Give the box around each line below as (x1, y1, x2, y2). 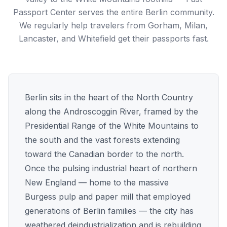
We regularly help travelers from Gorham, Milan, (19, 20, 208, 30)
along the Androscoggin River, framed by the (25, 106, 198, 117)
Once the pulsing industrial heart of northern (25, 163, 197, 173)
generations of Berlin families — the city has (25, 206, 194, 216)
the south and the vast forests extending (25, 135, 180, 145)
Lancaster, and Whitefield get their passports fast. (18, 33, 209, 44)
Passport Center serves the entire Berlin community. (13, 7, 214, 17)
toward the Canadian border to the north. (25, 149, 184, 159)
